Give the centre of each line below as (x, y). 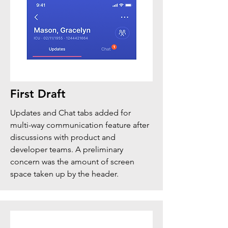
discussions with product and (63, 137)
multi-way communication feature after (80, 125)
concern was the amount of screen (72, 162)
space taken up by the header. (66, 174)
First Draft (40, 94)
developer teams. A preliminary (67, 149)
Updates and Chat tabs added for (70, 113)
